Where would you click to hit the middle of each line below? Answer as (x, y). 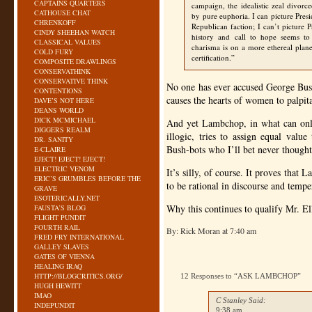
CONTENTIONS (58, 91)
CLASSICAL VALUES (68, 42)
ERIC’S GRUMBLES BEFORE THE (87, 178)
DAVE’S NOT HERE (64, 100)
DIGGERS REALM (62, 130)
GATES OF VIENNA (64, 256)
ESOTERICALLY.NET (67, 198)
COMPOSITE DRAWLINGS (75, 61)
